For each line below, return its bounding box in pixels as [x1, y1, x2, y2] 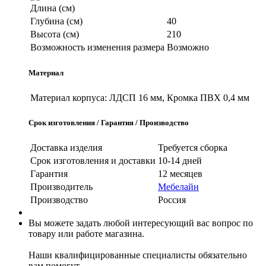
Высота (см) [30, 29, 79, 40]
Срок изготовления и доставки [30, 156, 156, 166]
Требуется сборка [158, 142, 227, 153]
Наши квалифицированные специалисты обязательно [28, 250, 247, 261]
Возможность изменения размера [30, 42, 164, 53]
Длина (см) [30, 3, 75, 14]
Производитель [30, 182, 93, 192]
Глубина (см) [30, 16, 83, 27]
